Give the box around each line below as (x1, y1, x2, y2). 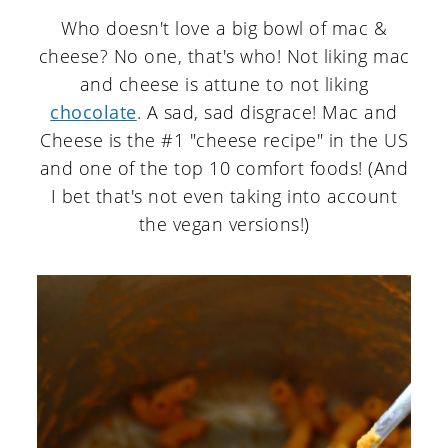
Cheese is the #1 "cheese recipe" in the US (40, 128, 408, 153)
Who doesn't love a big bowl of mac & (61, 16, 387, 41)
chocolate (50, 100, 137, 125)
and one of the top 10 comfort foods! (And (39, 156, 409, 181)
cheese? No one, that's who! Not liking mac (38, 44, 410, 69)
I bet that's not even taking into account (50, 184, 398, 209)
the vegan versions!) (138, 212, 310, 237)
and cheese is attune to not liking (79, 72, 369, 97)
